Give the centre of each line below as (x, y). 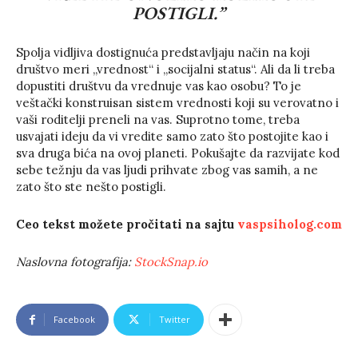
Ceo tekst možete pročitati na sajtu (127, 224)
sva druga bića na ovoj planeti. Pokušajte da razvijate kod (178, 153)
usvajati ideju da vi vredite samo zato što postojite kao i (172, 136)
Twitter (175, 319)
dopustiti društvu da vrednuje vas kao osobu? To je (159, 86)
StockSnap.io (171, 262)
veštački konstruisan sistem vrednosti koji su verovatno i (177, 103)
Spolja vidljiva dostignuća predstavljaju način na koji (163, 52)
